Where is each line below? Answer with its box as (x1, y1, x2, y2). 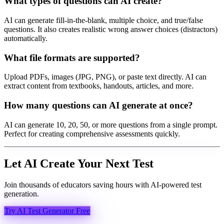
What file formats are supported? (4, 52, 140, 63)
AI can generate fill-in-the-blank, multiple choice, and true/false (4, 15, 203, 24)
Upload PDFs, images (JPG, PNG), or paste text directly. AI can (4, 72, 206, 81)
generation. (4, 189, 39, 198)
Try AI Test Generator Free (4, 206, 90, 215)
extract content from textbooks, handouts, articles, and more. (4, 81, 193, 90)
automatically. (4, 33, 47, 42)
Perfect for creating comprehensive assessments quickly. (4, 129, 180, 138)
